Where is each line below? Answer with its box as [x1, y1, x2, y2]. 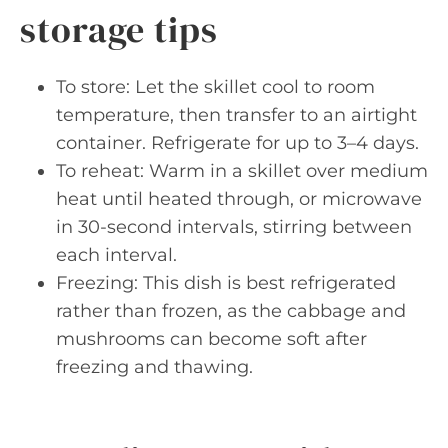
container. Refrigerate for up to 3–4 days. [56, 132, 419, 154]
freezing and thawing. [56, 356, 253, 378]
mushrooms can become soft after [56, 328, 367, 350]
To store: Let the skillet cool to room [56, 76, 375, 98]
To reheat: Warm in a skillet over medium [56, 160, 428, 182]
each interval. [56, 244, 177, 266]
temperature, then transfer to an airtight [56, 104, 417, 126]
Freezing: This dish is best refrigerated [56, 272, 396, 294]
